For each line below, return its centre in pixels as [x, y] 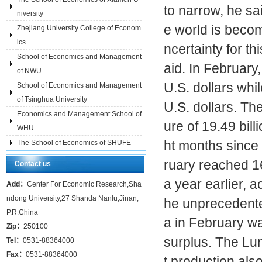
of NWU [29, 71]
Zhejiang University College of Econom [79, 28]
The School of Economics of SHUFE [74, 143]
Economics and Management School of [79, 114]
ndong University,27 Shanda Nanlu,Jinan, [73, 198]
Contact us [33, 164]
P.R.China [22, 212]
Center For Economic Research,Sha [84, 184]
